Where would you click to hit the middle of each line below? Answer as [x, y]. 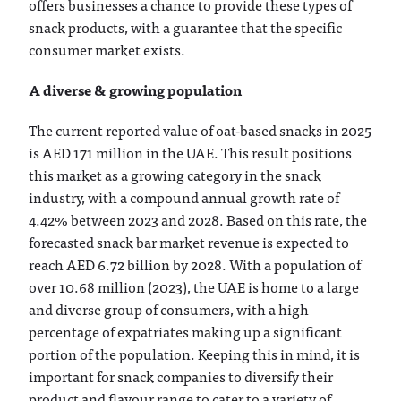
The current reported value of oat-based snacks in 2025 [200, 129]
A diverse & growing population [136, 89]
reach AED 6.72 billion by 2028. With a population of [195, 264]
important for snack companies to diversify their [181, 375]
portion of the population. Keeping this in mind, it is [195, 353]
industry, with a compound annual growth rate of [184, 196]
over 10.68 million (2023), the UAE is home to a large [194, 286]
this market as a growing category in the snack [175, 174]
